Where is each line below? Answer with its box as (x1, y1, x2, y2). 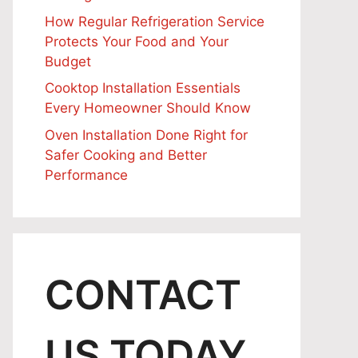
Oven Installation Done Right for (45, 126, 248, 143)
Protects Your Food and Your (45, 33, 229, 50)
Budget (45, 53, 91, 70)
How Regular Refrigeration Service (45, 13, 265, 30)
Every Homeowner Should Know (45, 100, 251, 116)
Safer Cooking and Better (45, 146, 207, 163)
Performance (45, 166, 128, 183)
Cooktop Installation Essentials (45, 80, 241, 96)
